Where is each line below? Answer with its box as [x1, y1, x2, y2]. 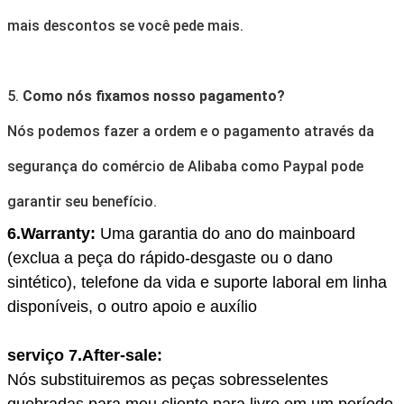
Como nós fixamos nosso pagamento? [23, 87, 285, 105]
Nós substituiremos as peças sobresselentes [7, 370, 328, 389]
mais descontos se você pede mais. [7, 16, 243, 34]
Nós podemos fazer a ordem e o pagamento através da [7, 122, 374, 140]
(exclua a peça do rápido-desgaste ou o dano [7, 248, 333, 267]
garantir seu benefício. [7, 192, 157, 210]
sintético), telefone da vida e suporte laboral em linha [7, 272, 387, 291]
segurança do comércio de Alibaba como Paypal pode [7, 157, 363, 175]
